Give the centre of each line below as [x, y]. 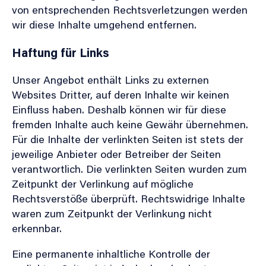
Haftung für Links [61, 52]
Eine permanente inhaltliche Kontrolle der [111, 253]
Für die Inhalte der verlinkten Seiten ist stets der [128, 139]
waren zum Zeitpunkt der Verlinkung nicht [112, 213]
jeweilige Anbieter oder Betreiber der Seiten [116, 153]
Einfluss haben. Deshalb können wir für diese [119, 109]
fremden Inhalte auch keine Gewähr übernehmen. [130, 124]
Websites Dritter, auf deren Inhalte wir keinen [121, 94]
